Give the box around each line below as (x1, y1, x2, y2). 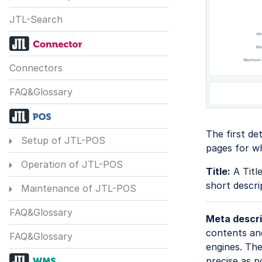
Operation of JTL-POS (18, 158, 123, 171)
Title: (206, 166, 230, 178)
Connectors (9, 62, 63, 74)
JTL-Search (9, 13, 63, 26)
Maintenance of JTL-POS (18, 182, 136, 195)
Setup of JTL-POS (18, 135, 105, 147)
